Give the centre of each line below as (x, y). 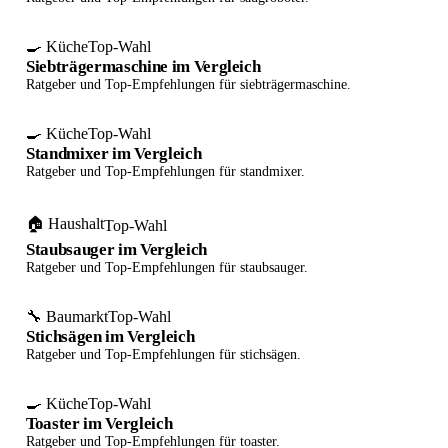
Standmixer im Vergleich (114, 153)
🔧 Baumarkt (67, 316)
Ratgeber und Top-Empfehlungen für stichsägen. (163, 354)
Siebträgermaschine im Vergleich (143, 66)
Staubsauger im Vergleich (116, 249)
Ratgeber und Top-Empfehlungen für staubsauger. (167, 267)
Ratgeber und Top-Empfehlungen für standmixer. (165, 171)
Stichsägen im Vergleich (110, 336)
